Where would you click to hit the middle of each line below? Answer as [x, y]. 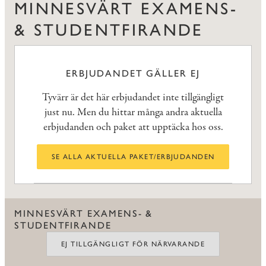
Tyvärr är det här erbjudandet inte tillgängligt [133, 98]
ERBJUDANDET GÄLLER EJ [133, 74]
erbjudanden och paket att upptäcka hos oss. [133, 128]
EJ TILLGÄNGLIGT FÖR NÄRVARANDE [133, 244]
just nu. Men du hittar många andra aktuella [133, 113]
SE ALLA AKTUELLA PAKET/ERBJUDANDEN [133, 157]
